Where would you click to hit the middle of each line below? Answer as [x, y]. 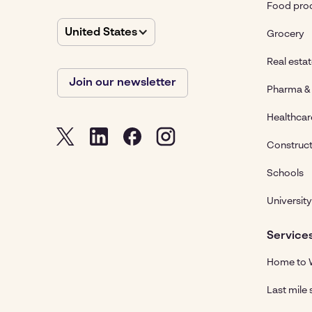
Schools [285, 173]
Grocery [286, 34]
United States [101, 33]
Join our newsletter [123, 83]
